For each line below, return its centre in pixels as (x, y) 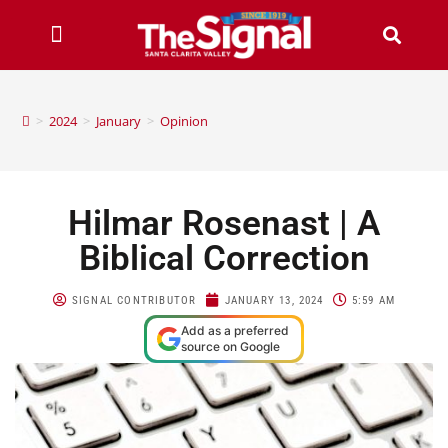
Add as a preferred (235, 330)
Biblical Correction (224, 258)
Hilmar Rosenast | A (224, 223)
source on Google (230, 346)
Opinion (184, 120)
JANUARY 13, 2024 (274, 300)
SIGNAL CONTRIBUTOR (134, 300)
